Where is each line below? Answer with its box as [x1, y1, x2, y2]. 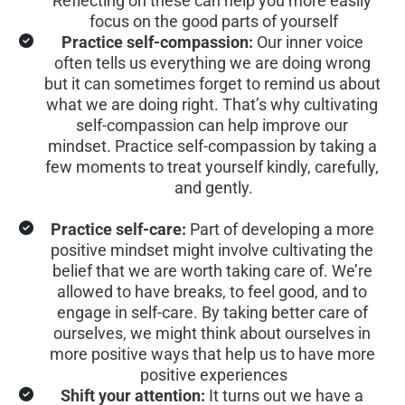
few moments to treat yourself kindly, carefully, [45, 157, 382, 177]
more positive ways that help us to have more [49, 344, 379, 364]
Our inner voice [252, 33, 367, 52]
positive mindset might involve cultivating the [51, 240, 377, 260]
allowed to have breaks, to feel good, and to [57, 282, 371, 302]
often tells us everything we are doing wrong [53, 53, 374, 73]
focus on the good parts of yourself [89, 12, 338, 32]
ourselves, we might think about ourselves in [53, 324, 374, 344]
